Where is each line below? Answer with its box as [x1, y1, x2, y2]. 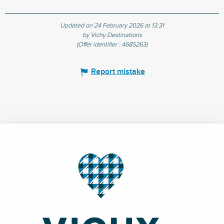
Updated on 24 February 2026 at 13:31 [60, 22, 164, 30]
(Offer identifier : [76, 41, 121, 49]
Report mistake [91, 67, 145, 77]
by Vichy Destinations [82, 31, 142, 39]
